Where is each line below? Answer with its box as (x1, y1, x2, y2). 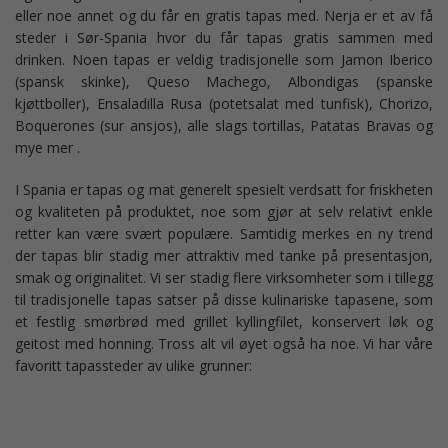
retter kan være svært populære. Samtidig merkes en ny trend (15, 224, 433, 243)
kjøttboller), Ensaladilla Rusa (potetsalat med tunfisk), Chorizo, (15, 94, 433, 113)
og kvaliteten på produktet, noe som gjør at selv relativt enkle (15, 202, 433, 221)
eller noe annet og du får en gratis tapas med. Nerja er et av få (15, 6, 433, 25)
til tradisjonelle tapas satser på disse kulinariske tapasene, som (15, 290, 433, 309)
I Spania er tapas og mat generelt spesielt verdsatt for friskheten (15, 180, 433, 199)
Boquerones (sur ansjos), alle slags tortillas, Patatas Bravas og (15, 116, 433, 135)
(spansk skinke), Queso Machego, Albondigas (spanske (15, 72, 433, 91)
